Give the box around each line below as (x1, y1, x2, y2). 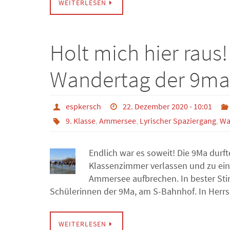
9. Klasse (65, 116, 95, 126)
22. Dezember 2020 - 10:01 (123, 101, 213, 112)
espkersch (65, 101, 101, 112)
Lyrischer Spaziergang (139, 116, 216, 126)
